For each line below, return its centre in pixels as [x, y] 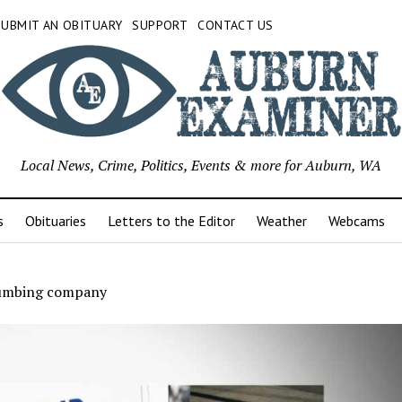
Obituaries [55, 221]
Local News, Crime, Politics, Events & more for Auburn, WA [201, 166]
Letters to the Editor [171, 221]
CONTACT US [236, 25]
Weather [281, 221]
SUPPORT [160, 25]
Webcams [356, 221]
